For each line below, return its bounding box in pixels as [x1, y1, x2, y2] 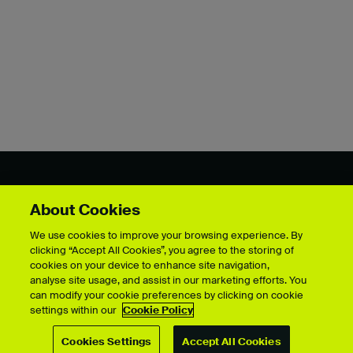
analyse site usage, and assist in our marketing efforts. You [30, 273, 307, 287]
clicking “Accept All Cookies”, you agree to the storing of [30, 243, 295, 257]
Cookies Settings [61, 335, 152, 348]
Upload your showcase [16, 288, 128, 303]
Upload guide [16, 305, 81, 319]
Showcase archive [16, 321, 107, 336]
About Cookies [30, 200, 141, 220]
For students [16, 263, 94, 280]
